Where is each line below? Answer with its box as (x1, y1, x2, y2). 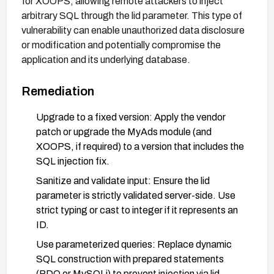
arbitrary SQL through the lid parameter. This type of (21, 10, 242, 21)
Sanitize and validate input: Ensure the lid (36, 175, 210, 186)
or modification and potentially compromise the (21, 39, 221, 50)
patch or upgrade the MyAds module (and (36, 126, 212, 137)
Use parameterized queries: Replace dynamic (36, 239, 232, 250)
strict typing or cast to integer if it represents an (36, 204, 238, 215)
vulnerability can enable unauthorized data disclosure (21, 24, 245, 35)
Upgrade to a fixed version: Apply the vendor (36, 111, 226, 122)
